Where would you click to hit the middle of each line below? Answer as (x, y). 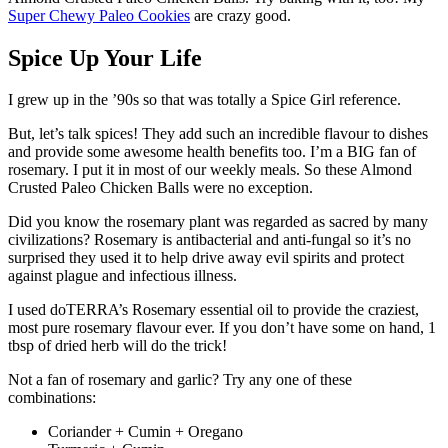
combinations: (52, 398)
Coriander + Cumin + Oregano (145, 432)
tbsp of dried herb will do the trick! (117, 346)
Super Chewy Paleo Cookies (99, 15)
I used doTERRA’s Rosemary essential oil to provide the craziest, (213, 310)
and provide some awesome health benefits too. (159, 152)
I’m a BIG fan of (363, 152)
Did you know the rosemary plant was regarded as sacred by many (218, 222)
